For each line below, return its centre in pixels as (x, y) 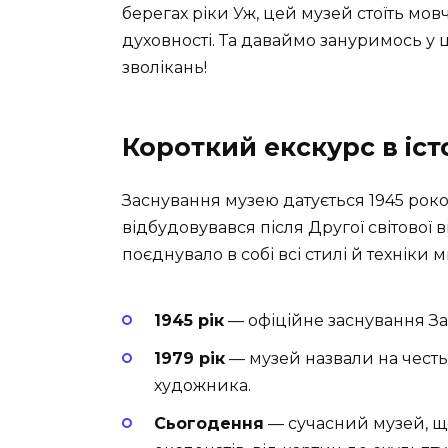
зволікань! (164, 68)
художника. (202, 385)
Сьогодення (209, 424)
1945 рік (189, 320)
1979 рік (189, 358)
